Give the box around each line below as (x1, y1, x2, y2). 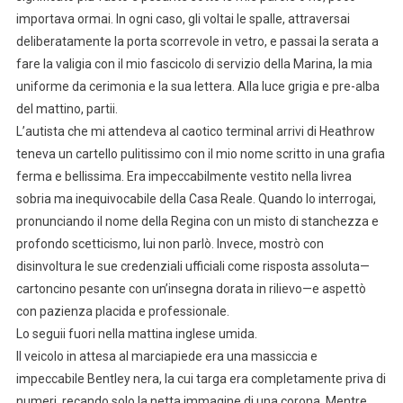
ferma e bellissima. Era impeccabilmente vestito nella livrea (15, 168, 352, 184)
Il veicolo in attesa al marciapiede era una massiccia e (15, 348, 318, 363)
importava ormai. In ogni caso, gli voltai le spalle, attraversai (15, 11, 350, 26)
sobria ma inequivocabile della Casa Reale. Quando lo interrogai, (15, 191, 376, 206)
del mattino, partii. (15, 101, 118, 116)
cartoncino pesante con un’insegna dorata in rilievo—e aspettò (15, 281, 366, 296)
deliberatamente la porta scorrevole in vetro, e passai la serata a (15, 33, 379, 49)
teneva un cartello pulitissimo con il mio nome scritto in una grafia (15, 146, 385, 161)
